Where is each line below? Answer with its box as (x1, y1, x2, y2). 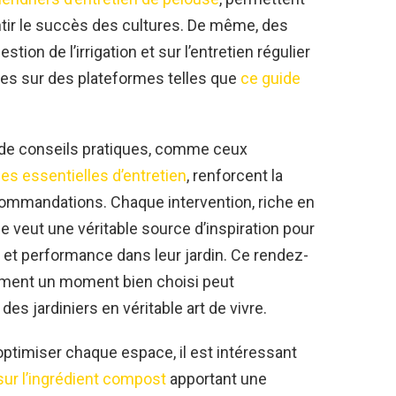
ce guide (240, 69, 301, 88)
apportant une (166, 369, 267, 389)
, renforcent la (187, 166, 283, 186)
